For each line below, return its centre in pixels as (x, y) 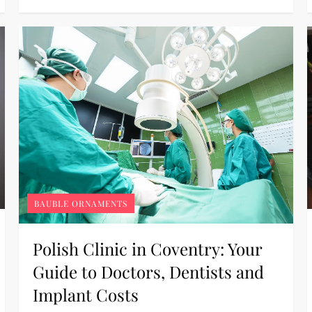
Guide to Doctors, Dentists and (149, 272)
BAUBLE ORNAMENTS (81, 204)
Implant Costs (86, 295)
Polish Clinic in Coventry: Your (148, 249)
